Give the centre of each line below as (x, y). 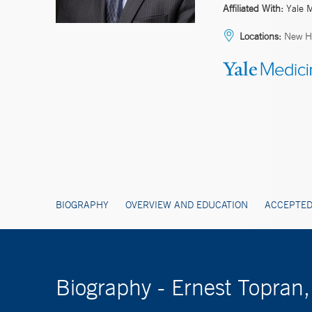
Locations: (260, 36)
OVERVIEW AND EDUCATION (187, 204)
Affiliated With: (253, 8)
